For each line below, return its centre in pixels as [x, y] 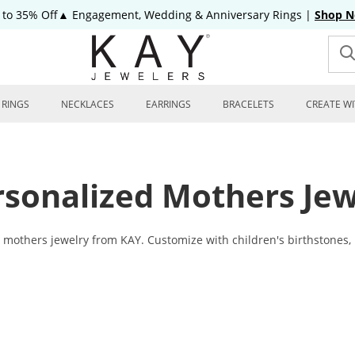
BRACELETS [248, 104]
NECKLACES [88, 104]
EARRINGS [168, 104]
